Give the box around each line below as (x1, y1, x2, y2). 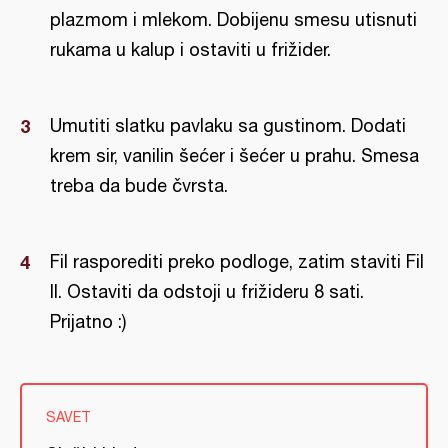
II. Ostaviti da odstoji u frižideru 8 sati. (50, 281, 364, 302)
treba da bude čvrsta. (50, 175, 228, 196)
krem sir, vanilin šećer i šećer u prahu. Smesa (50, 145, 419, 166)
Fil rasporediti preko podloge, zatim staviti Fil (50, 251, 424, 272)
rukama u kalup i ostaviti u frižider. (50, 39, 331, 60)
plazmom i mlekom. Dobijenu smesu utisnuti (50, 9, 417, 30)
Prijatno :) (50, 311, 126, 332)
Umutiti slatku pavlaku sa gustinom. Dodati (50, 115, 406, 136)
